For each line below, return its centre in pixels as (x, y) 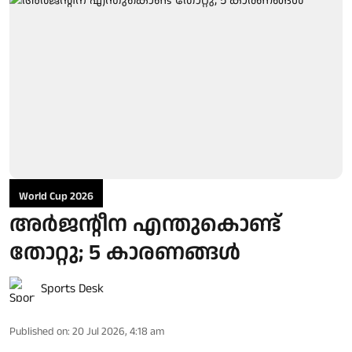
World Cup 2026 (56, 196)
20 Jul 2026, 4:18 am (118, 331)
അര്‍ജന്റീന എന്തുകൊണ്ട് (145, 224)
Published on (38, 331)
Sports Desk (72, 288)
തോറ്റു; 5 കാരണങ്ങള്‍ (125, 253)
